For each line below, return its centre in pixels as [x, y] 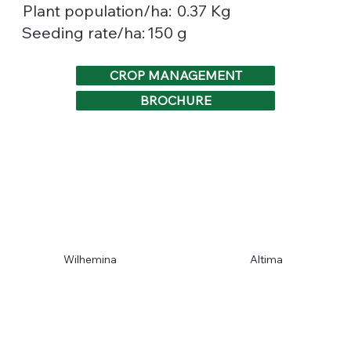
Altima [267, 260]
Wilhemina [90, 260]
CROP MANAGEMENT [175, 76]
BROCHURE [175, 101]
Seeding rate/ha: [83, 33]
